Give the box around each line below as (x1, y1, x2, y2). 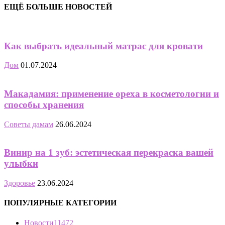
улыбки (4, 158, 38, 169)
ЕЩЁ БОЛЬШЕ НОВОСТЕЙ (4, 2, 112, 11)
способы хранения (4, 99, 84, 110)
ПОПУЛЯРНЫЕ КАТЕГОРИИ (4, 198, 117, 207)
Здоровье (4, 179, 35, 188)
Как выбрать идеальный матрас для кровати (4, 40, 203, 51)
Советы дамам (4, 120, 53, 129)
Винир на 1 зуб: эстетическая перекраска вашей (4, 147, 213, 158)
